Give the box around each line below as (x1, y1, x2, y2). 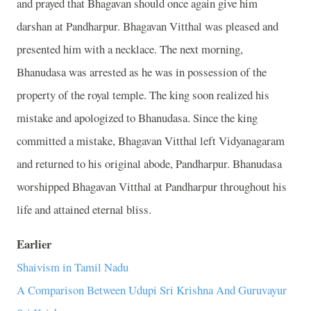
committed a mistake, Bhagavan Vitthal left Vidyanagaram (17, 132, 285, 149)
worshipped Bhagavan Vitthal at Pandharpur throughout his (17, 178, 287, 194)
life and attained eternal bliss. (17, 201, 151, 217)
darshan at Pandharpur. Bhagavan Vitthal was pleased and (17, 17, 278, 34)
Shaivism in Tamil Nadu (17, 258, 128, 275)
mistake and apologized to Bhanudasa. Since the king (17, 109, 258, 126)
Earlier (17, 235, 51, 253)
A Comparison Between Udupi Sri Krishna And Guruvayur (17, 281, 287, 298)
